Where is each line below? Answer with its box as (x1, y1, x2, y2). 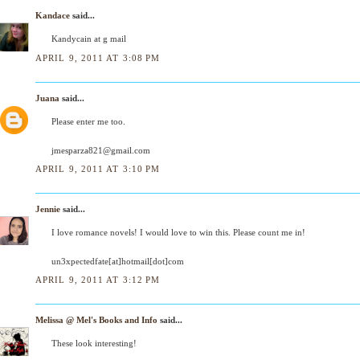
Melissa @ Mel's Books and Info (35, 315, 157, 325)
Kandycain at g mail (51, 34, 126, 44)
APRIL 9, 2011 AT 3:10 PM (35, 163, 161, 174)
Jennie (35, 203, 60, 214)
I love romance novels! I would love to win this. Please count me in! (51, 227, 305, 237)
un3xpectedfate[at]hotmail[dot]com (51, 256, 184, 266)
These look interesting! (51, 338, 137, 348)
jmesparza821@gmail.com (51, 145, 150, 155)
